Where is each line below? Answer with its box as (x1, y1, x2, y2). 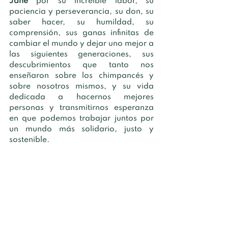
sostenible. (9, 136, 51, 145)
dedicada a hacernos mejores (9, 93, 154, 102)
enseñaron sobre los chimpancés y (9, 72, 154, 80)
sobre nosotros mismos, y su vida (9, 82, 154, 91)
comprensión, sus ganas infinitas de (9, 29, 154, 38)
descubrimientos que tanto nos (9, 61, 154, 70)
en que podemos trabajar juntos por (9, 115, 154, 123)
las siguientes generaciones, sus (9, 50, 154, 59)
